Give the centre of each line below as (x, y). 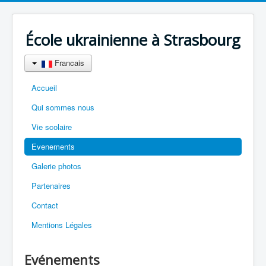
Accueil (44, 88)
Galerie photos (56, 166)
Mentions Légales (62, 225)
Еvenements (53, 146)
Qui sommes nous (63, 107)
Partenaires (51, 186)
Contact (45, 205)
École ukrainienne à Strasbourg (133, 40)
